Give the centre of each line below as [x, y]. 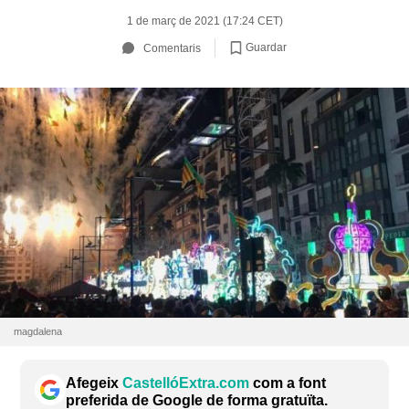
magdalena [38, 331]
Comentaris [172, 48]
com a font [288, 383]
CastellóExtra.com [186, 383]
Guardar [266, 47]
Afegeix [94, 383]
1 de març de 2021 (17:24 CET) [204, 21]
